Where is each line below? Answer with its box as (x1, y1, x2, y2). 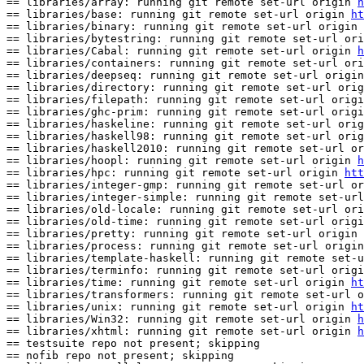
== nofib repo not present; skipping (6, 349, 234, 362)
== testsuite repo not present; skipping (6, 337, 260, 350)
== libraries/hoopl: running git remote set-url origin (6, 154, 357, 167)
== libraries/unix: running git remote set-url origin (6, 301, 351, 314)
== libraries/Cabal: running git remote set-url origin (6, 45, 357, 58)
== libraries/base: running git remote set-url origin (6, 8, 351, 21)
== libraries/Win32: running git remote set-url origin (6, 313, 357, 326)
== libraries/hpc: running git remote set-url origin (6, 167, 344, 180)
